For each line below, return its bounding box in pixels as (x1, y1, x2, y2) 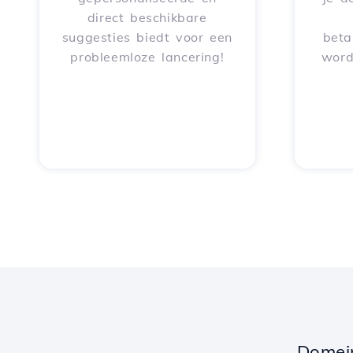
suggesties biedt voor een (61, 29, 232, 45)
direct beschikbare (87, 9, 207, 25)
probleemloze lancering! (70, 49, 225, 65)
